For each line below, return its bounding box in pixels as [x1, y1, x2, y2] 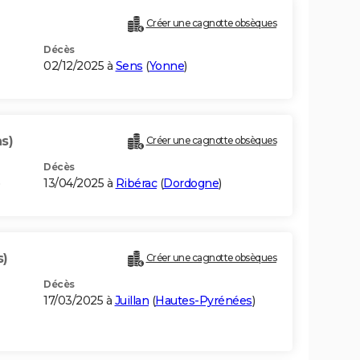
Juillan [114, 293, 149, 309]
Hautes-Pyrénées [155, 293, 252, 309]
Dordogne [163, 176, 219, 191]
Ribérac [115, 176, 157, 191]
